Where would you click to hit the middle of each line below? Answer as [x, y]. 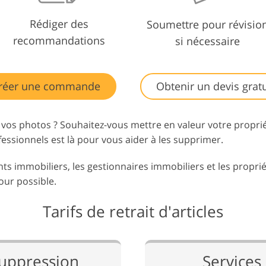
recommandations [59, 40]
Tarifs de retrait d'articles [133, 211]
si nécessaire [207, 41]
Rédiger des [59, 23]
